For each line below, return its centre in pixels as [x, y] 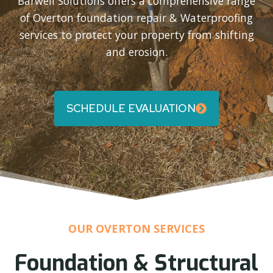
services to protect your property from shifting [136, 35]
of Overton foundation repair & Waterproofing [136, 18]
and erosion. [136, 52]
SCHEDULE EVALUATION [131, 108]
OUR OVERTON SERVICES [136, 229]
